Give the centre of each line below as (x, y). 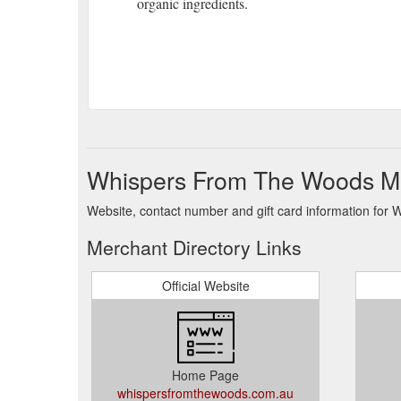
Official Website (205, 285)
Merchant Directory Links (194, 247)
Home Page (205, 375)
